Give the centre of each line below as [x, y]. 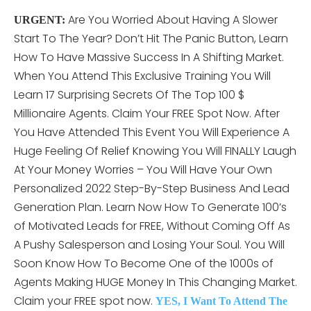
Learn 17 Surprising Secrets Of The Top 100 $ [129, 94]
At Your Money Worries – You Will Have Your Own [143, 169]
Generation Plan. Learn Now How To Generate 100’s [150, 207]
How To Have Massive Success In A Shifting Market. [149, 57]
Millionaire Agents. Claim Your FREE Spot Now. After [147, 113]
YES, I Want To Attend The [221, 301]
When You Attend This [73, 76]
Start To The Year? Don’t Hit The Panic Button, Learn [151, 38]
